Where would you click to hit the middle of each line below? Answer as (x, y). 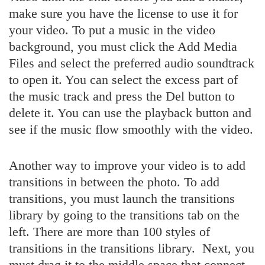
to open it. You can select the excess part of (123, 80)
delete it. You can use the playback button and (130, 113)
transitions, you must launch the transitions (122, 199)
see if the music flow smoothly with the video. (131, 130)
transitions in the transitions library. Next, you (132, 248)
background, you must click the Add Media (123, 47)
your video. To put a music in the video (112, 30)
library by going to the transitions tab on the (124, 215)
